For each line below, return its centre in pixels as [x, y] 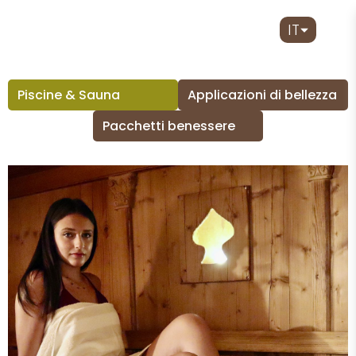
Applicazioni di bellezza [262, 95]
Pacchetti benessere [169, 126]
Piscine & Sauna [69, 95]
